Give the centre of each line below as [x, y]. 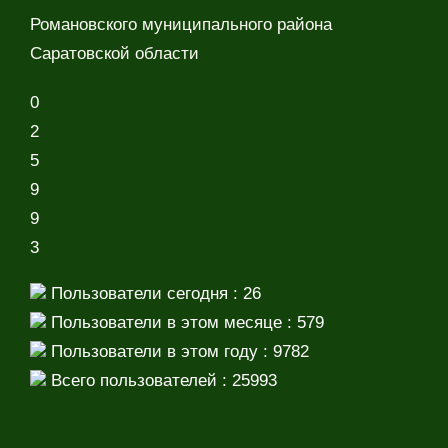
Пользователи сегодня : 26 [153, 294]
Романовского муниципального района [181, 25]
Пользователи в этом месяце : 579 [185, 323]
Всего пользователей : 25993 [161, 381]
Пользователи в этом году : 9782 [177, 352]
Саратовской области [114, 54]
